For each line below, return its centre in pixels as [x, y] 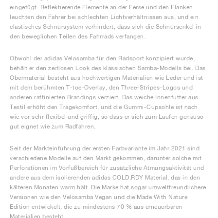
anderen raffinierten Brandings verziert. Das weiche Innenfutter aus [104, 97]
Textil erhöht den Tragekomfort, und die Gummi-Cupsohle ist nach [104, 107]
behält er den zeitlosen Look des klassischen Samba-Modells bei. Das [108, 68]
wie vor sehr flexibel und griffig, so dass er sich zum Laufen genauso [107, 117]
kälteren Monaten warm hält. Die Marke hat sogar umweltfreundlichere [108, 187]
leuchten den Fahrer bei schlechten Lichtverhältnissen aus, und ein [104, 17]
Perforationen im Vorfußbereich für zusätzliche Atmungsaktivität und [107, 168]
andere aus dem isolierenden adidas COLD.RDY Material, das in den [105, 177]
